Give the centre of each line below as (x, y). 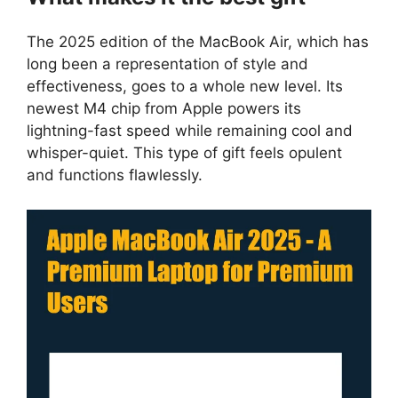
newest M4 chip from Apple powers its (164, 109)
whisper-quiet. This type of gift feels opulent (184, 153)
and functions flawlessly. (115, 175)
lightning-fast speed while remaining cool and (190, 131)
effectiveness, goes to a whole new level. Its (185, 87)
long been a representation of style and (167, 64)
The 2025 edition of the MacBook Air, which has (198, 42)
